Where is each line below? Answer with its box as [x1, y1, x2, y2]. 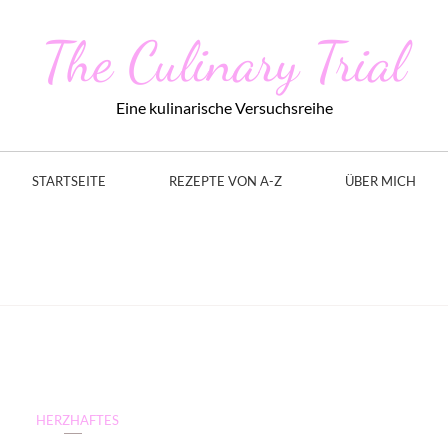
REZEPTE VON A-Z [169, 173, 282, 189]
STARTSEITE [32, 173, 106, 189]
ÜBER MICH [345, 173, 416, 189]
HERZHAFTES [36, 412, 120, 428]
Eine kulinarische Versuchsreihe [115, 98, 333, 117]
